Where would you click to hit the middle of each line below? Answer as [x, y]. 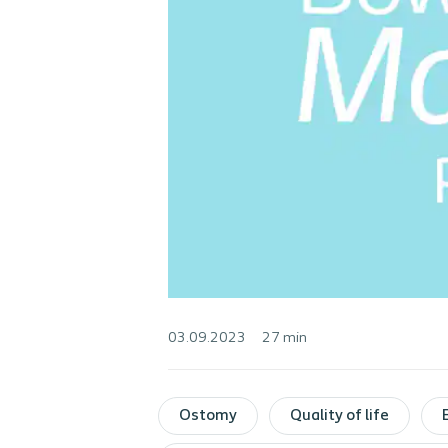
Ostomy [208, 416]
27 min [284, 338]
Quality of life [339, 416]
